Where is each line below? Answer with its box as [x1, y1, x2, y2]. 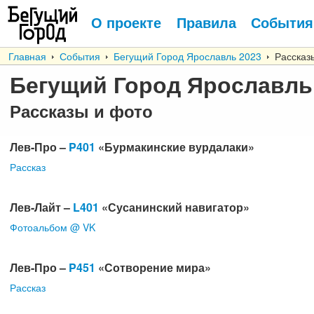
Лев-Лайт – [10, 199, 73, 215]
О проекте [91, 12, 161, 32]
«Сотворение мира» [95, 259, 211, 275]
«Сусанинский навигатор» [99, 199, 250, 215]
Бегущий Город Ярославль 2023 [114, 49, 261, 63]
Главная [8, 49, 46, 63]
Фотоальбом [10, 220, 67, 234]
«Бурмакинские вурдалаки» [95, 139, 254, 155]
